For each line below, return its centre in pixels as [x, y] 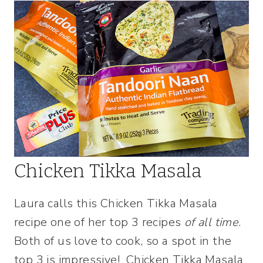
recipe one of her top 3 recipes [99, 222]
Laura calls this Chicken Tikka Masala [116, 204]
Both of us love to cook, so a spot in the [123, 241]
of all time [211, 222]
